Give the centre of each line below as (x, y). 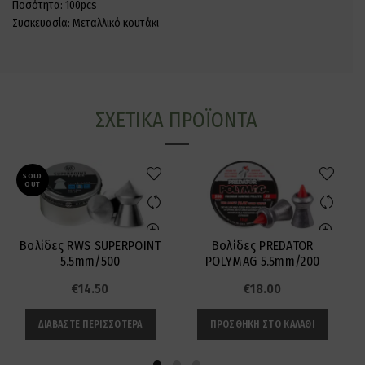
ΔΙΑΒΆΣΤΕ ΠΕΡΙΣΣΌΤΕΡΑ (90, 325)
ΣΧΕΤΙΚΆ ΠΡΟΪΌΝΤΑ (176, 120)
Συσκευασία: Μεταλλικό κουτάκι (86, 23)
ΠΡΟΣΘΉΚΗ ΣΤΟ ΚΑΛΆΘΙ (263, 325)
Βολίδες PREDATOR (262, 246)
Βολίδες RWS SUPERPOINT (90, 246)
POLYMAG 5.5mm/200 (263, 262)
